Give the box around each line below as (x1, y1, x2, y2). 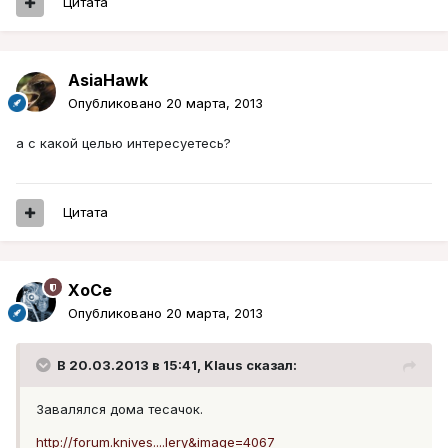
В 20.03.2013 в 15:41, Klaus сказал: (57, 357, 297, 374)
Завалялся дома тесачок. (36, 401, 203, 418)
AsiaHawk (68, 70, 148, 91)
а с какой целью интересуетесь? (16, 135, 231, 152)
